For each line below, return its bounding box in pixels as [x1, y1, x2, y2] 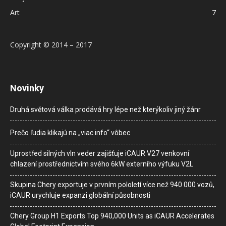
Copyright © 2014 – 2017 [10, 40, 92, 49]
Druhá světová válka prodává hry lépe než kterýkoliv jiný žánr [10, 105, 201, 114]
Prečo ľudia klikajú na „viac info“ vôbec [10, 129, 130, 137]
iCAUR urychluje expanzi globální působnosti [10, 191, 150, 199]
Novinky [10, 83, 44, 93]
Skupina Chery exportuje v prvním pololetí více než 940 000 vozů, [10, 181, 214, 189]
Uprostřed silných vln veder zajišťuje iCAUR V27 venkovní [10, 149, 189, 157]
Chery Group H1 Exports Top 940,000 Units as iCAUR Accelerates [10, 212, 214, 220]
